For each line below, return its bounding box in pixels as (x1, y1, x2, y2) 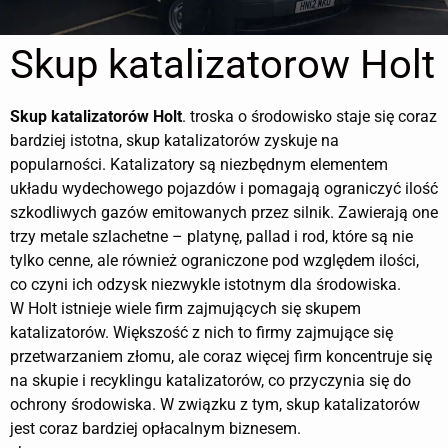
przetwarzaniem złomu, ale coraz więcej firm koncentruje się (10, 347, 432, 367)
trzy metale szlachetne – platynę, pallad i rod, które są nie (10, 227, 413, 247)
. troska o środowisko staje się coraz (182, 107, 437, 127)
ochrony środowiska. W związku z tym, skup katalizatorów (10, 395, 420, 415)
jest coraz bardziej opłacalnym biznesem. (10, 419, 301, 439)
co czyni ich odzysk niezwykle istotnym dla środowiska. (10, 275, 401, 295)
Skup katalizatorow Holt (10, 41, 435, 89)
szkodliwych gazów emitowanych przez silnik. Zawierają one (10, 203, 438, 223)
